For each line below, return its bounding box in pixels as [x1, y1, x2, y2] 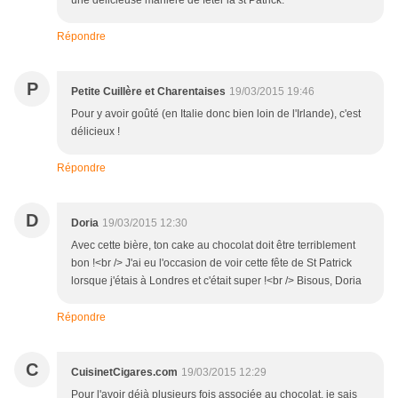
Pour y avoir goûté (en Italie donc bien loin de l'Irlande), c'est [71, 107, 361, 121]
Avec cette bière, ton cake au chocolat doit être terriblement [71, 239, 355, 252]
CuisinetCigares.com [71, 366, 178, 379]
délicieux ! [71, 125, 120, 139]
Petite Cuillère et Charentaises [71, 85, 226, 99]
